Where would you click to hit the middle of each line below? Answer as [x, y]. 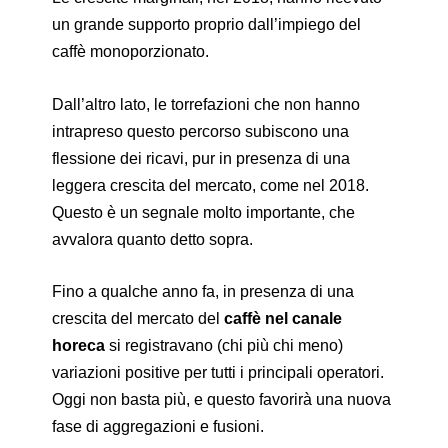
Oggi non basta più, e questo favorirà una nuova [222, 400]
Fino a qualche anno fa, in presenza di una [203, 292]
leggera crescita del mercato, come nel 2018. [211, 185]
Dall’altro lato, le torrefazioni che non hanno [206, 104]
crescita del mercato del [138, 319]
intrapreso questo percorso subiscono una [201, 131]
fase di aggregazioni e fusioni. [158, 427]
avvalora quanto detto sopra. [153, 239]
